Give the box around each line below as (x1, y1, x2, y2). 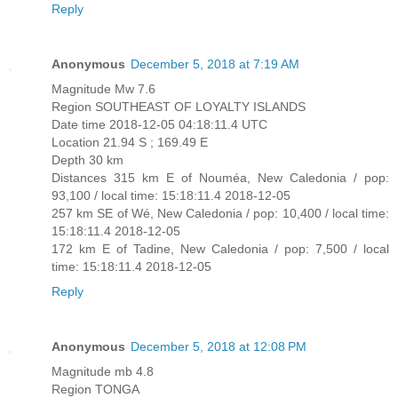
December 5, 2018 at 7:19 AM (131, 57, 299, 72)
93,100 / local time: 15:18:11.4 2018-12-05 (52, 188, 291, 203)
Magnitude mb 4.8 (52, 364, 154, 379)
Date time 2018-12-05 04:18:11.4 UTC (52, 117, 267, 132)
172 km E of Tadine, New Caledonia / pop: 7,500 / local (52, 242, 389, 257)
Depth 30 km (52, 153, 123, 168)
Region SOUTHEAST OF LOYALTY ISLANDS (52, 99, 306, 115)
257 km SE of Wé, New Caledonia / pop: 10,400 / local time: (52, 206, 389, 221)
